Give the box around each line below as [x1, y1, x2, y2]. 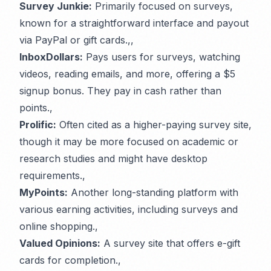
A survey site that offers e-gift [100, 237, 240, 250]
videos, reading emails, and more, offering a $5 [19, 68, 235, 80]
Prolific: [19, 119, 56, 131]
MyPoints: [19, 186, 68, 199]
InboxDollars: [19, 51, 83, 64]
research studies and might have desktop [19, 152, 207, 165]
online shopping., [19, 220, 98, 233]
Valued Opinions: [19, 237, 100, 250]
